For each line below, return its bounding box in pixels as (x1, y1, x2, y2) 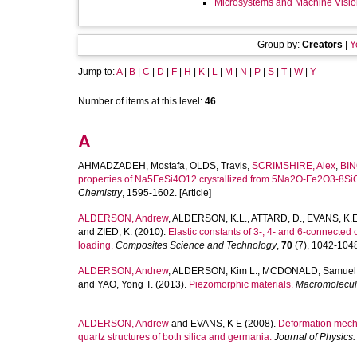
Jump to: (78, 66, 116, 77)
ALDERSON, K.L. (172, 213, 247, 224)
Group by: (257, 39, 302, 50)
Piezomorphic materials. (189, 279, 293, 290)
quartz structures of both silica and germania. (78, 331, 272, 343)
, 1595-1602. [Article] (122, 187, 211, 198)
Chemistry (78, 187, 122, 198)
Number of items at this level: (78, 96, 205, 107)
